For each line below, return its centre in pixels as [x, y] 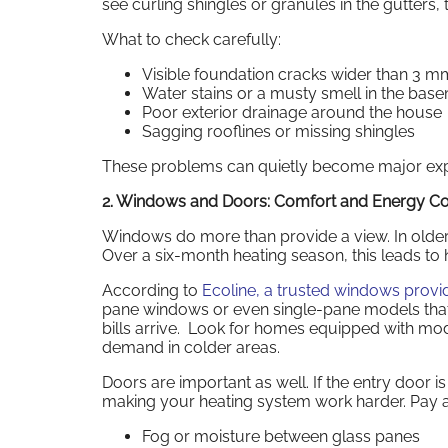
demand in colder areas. [191, 347]
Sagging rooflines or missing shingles [278, 131]
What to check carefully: [191, 39]
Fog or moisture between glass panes [281, 436]
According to [152, 290]
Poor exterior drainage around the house [292, 112]
